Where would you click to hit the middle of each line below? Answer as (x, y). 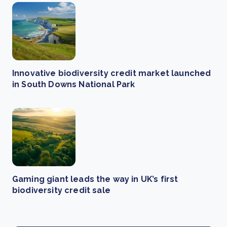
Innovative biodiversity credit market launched (112, 73)
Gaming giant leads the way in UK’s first (95, 179)
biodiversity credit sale (61, 190)
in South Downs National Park (74, 84)
